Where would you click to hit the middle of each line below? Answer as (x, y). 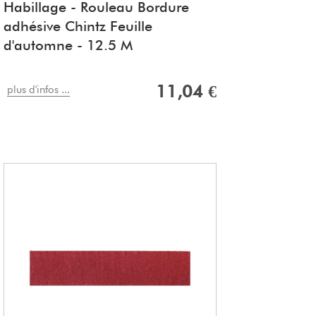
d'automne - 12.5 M (68, 45)
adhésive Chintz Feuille (78, 26)
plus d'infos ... (38, 90)
